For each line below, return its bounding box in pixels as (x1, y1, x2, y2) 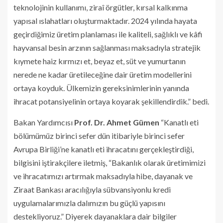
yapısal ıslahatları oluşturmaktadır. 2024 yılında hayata (13, 15, 197, 25)
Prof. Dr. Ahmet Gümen (74, 117, 159, 127)
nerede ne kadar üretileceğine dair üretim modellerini (13, 69, 192, 79)
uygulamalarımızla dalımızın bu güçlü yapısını (13, 198, 165, 208)
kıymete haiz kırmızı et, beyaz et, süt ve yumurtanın (13, 56, 186, 66)
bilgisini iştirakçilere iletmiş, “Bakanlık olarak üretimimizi (13, 157, 206, 167)
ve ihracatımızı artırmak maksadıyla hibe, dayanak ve (13, 171, 193, 181)
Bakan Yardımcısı (13, 117, 74, 127)
